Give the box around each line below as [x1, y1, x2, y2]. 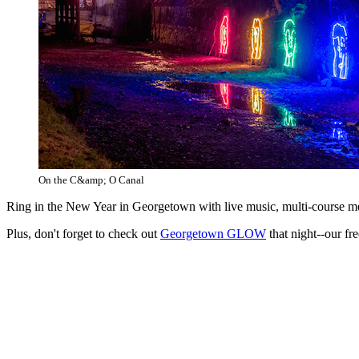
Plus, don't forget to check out [6, 226, 160, 240]
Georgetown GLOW [160, 226, 266, 240]
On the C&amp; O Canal [38, 173, 144, 186]
